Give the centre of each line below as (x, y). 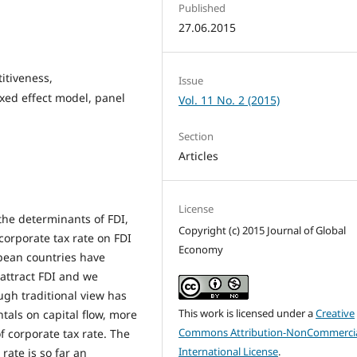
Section (196, 136)
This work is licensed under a (247, 314)
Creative (335, 314)
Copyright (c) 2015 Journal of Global (263, 230)
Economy (201, 249)
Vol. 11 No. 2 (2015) (229, 100)
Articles (199, 155)
